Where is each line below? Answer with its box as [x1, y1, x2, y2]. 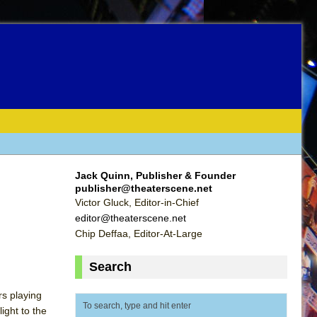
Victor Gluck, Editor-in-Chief [75, 196, 199, 208]
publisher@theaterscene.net [75, 182, 212, 194]
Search [89, 259, 132, 274]
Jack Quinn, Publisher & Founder [75, 169, 236, 181]
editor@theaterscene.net [75, 212, 186, 224]
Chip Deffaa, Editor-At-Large [75, 227, 202, 239]
